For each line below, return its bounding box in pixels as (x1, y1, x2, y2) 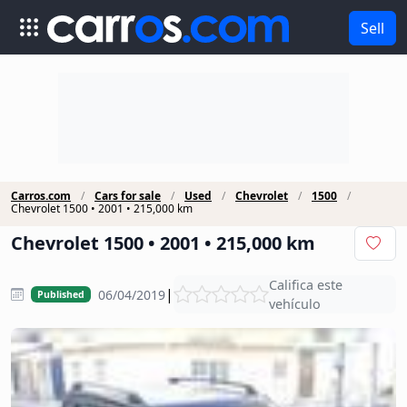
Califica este (268, 276, 342, 293)
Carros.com (11, 188, 71, 203)
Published (36, 288, 84, 301)
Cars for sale (94, 188, 161, 203)
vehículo (268, 295, 321, 313)
